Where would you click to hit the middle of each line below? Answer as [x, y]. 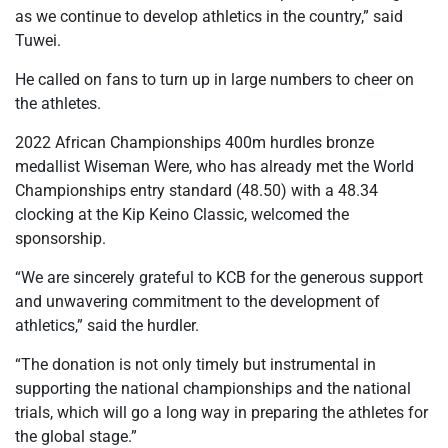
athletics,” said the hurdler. [107, 325]
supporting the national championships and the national [213, 388]
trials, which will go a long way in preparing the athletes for [221, 412]
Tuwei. [38, 40]
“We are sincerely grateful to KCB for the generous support [219, 277]
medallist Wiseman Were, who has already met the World [214, 166]
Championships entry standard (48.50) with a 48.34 [196, 190]
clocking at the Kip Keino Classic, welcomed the [182, 214]
